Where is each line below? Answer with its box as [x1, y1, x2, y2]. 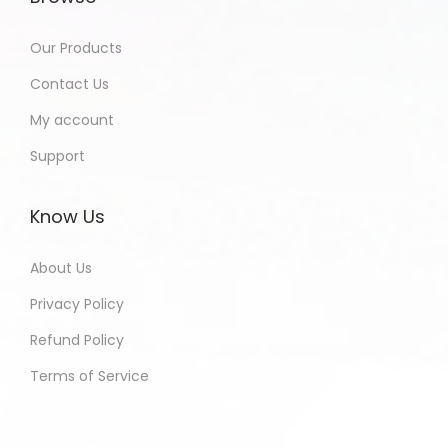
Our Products [30, 37, 122, 58]
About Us [30, 257, 92, 278]
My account [30, 109, 114, 130]
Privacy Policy [30, 293, 124, 314]
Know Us [30, 203, 105, 229]
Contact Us [30, 73, 109, 94]
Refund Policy [30, 329, 124, 350]
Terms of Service [30, 365, 149, 386]
